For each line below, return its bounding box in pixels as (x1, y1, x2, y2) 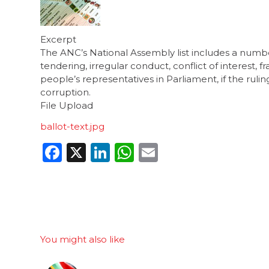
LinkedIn (110, 141, 193, 164)
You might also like (40, 234, 125, 245)
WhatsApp (134, 141, 235, 164)
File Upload (40, 100, 93, 112)
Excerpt (40, 34, 76, 46)
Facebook (62, 141, 154, 164)
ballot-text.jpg (40, 121, 104, 132)
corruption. (40, 86, 91, 98)
